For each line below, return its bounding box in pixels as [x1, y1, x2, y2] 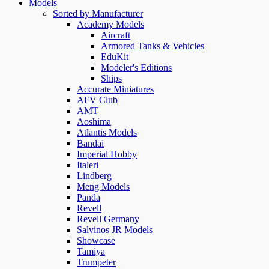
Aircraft [101, 30, 130, 41]
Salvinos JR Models [77, 225, 153, 235]
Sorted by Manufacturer [53, 8, 143, 19]
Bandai [77, 138, 104, 149]
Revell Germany [77, 214, 139, 225]
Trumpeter [77, 257, 116, 268]
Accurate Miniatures [77, 84, 154, 95]
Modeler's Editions [101, 62, 172, 73]
